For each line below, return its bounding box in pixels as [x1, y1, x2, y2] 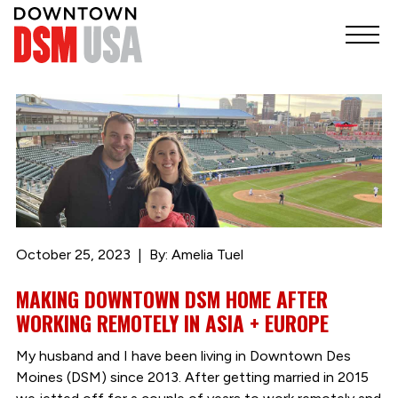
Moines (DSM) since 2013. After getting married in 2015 [15, 368, 369, 386]
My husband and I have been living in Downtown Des [15, 346, 351, 364]
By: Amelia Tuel [148, 246, 243, 264]
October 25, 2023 [15, 246, 131, 264]
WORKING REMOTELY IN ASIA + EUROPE [15, 307, 329, 339]
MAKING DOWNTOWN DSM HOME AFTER [15, 283, 328, 315]
